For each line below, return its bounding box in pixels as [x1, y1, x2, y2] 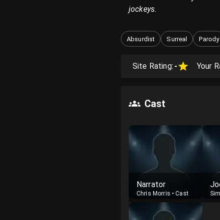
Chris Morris [137, 190, 170, 197]
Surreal [166, 35, 188, 43]
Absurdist [127, 35, 155, 43]
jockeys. [129, 4, 157, 14]
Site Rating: [133, 61, 173, 71]
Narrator [137, 180, 166, 189]
